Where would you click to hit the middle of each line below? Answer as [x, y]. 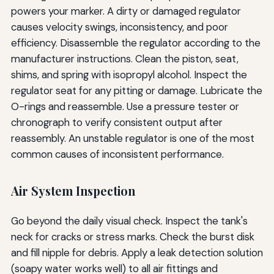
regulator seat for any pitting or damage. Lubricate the [136, 91]
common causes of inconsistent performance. [117, 154]
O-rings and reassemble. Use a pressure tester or [125, 107]
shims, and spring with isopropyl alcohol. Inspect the [129, 75]
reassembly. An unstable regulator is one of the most [132, 139]
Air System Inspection [73, 191]
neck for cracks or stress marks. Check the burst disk [132, 237]
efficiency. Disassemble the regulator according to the [135, 43]
